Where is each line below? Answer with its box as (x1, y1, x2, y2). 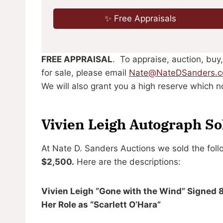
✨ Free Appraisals (105, 13, 177, 23)
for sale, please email (41, 67, 129, 78)
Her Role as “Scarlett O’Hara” (41, 199, 161, 210)
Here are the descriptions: (74, 156, 181, 167)
